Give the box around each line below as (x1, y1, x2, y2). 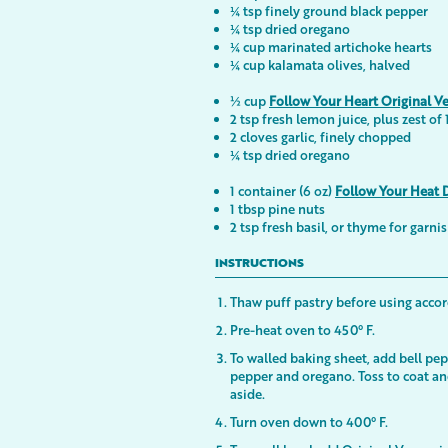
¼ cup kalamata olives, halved (230, 56, 410, 73)
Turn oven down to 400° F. (230, 413, 391, 430)
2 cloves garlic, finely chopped (230, 128, 411, 145)
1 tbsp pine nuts (230, 200, 325, 217)
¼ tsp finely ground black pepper (230, 2, 428, 19)
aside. (230, 385, 265, 402)
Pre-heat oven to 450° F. (230, 321, 375, 338)
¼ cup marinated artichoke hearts (230, 38, 432, 55)
